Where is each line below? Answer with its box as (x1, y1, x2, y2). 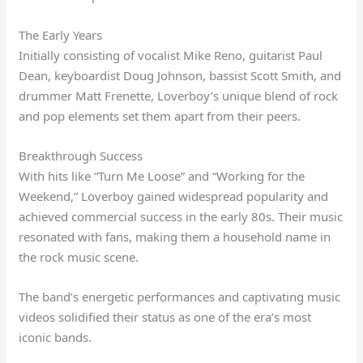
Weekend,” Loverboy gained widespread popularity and (19, 187, 329, 204)
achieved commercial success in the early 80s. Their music (19, 207, 344, 224)
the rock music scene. (19, 248, 139, 265)
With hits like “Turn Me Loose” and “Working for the (19, 167, 305, 184)
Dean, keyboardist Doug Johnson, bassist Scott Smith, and (19, 66, 342, 83)
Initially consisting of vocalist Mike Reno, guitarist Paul (19, 46, 323, 63)
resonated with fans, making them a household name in (19, 228, 331, 245)
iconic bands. (19, 328, 92, 345)
